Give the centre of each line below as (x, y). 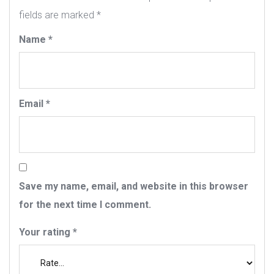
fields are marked (58, 15)
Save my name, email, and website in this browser (134, 186)
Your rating (46, 232)
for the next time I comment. (85, 205)
